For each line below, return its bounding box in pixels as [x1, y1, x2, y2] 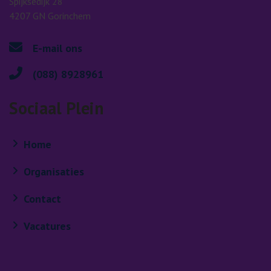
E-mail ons [30, 41, 82, 55]
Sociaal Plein [9, 96, 103, 119]
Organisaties [24, 164, 84, 178]
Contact [24, 191, 61, 206]
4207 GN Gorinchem [9, 10, 91, 22]
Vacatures [24, 218, 71, 233]
